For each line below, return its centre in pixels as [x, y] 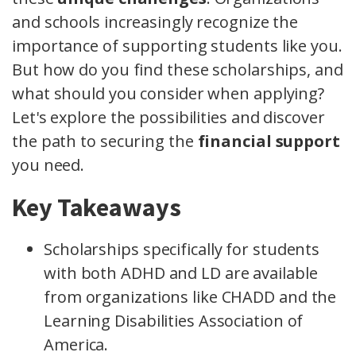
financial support [269, 141]
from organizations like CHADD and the [190, 297]
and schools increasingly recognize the [155, 22]
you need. [48, 165]
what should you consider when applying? [168, 94]
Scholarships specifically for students [182, 250]
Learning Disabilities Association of [174, 321]
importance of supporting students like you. [177, 46]
